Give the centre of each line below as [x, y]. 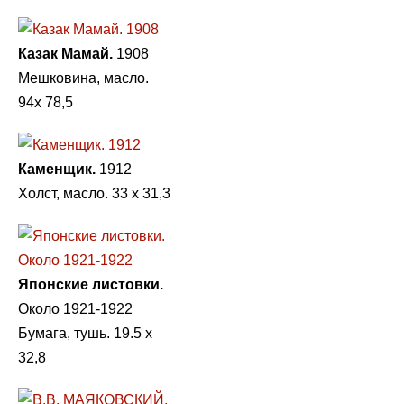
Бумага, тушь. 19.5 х [85, 333]
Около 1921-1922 [75, 308]
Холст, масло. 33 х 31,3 [94, 193]
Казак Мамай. [65, 53]
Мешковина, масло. [83, 78]
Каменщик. [57, 169]
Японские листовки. [91, 284]
